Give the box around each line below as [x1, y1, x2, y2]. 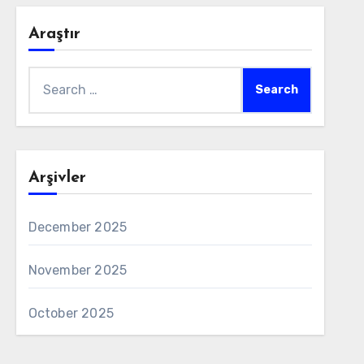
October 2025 [28, 305, 115, 321]
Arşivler [28, 170, 86, 186]
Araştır [28, 26, 80, 42]
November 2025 [28, 262, 128, 278]
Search [27, 69, 71, 84]
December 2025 [28, 219, 128, 235]
